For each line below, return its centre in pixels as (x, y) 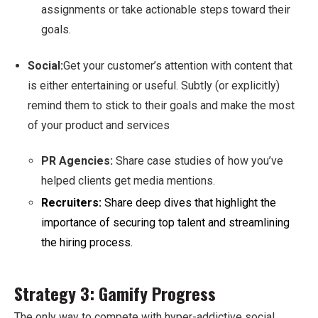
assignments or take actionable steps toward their (166, 10)
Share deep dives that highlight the (190, 203)
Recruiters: (73, 203)
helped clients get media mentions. (128, 181)
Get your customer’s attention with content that (178, 65)
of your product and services (99, 125)
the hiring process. (87, 242)
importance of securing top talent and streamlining (165, 223)
